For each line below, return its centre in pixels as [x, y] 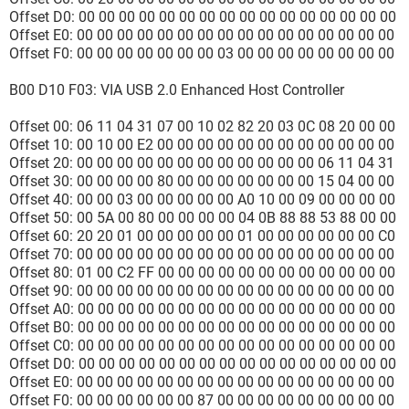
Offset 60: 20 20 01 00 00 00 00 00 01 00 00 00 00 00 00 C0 [202, 236]
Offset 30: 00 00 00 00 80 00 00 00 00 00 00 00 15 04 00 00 [202, 181]
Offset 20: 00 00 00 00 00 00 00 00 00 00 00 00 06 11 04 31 [202, 163]
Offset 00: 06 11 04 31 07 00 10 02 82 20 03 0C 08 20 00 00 [202, 126]
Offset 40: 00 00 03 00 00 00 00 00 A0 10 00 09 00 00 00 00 [202, 199]
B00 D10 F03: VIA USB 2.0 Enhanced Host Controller [177, 90]
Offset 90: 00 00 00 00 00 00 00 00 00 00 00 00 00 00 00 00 [202, 291]
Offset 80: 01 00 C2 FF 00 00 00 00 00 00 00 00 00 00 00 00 [202, 273]
